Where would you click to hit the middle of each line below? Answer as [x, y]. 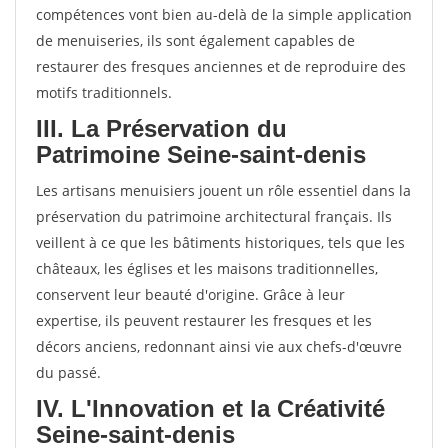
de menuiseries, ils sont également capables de [195, 40]
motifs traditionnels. [104, 92]
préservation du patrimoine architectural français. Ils [214, 216]
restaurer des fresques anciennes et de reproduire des [221, 66]
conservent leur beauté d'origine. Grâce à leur [190, 294]
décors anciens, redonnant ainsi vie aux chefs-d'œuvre [219, 346]
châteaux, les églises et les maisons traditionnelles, [207, 268]
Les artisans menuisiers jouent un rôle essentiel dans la [223, 190]
